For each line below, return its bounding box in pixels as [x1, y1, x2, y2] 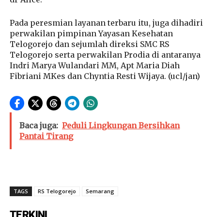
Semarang [86, 187, 114, 195]
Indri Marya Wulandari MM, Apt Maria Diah [10, 60, 180, 70]
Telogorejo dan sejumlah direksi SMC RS [10, 39, 169, 49]
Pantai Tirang [19, 131, 73, 141]
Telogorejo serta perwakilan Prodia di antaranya [10, 49, 201, 60]
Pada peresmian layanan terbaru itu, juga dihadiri [10, 17, 203, 28]
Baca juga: [19, 120, 58, 130]
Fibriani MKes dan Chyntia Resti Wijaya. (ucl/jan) [10, 71, 200, 81]
